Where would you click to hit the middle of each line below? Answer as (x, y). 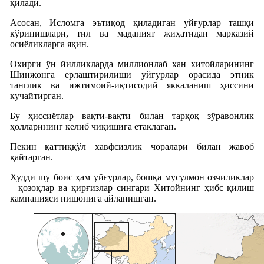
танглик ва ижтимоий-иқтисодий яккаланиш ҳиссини (132, 85)
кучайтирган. (37, 95)
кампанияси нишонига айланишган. (83, 198)
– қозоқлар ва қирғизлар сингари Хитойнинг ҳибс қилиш (132, 187)
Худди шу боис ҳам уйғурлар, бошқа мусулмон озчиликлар (132, 177)
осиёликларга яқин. (49, 44)
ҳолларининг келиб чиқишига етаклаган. (93, 126)
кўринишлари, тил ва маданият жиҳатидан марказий (132, 33)
